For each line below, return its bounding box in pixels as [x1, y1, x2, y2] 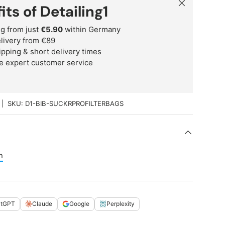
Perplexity [106, 200, 135, 208]
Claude [32, 200, 53, 208]
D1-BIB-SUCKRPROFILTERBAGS [25, 99, 124, 108]
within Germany [63, 24, 121, 34]
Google [69, 200, 90, 208]
